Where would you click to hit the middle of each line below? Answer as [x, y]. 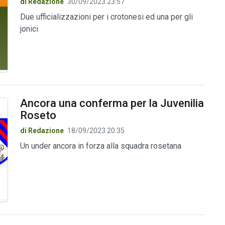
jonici [29, 29]
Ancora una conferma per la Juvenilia [112, 103]
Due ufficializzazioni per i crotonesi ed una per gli [106, 17]
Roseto [38, 116]
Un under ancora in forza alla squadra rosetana [100, 146]
